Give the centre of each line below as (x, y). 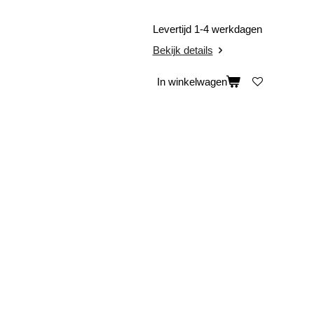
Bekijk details (183, 50)
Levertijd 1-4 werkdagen (209, 29)
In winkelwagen (192, 82)
